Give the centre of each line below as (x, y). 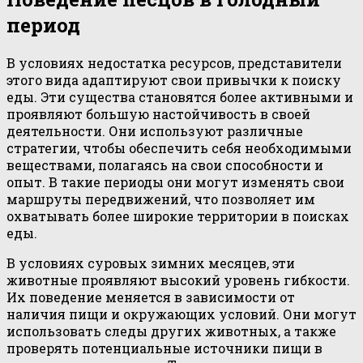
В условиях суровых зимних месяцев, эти (151, 263)
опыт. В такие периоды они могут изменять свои (175, 181)
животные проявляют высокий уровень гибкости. (178, 280)
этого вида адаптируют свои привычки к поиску (174, 79)
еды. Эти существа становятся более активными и (180, 96)
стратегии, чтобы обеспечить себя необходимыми (179, 147)
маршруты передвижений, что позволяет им (161, 199)
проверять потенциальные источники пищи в (164, 348)
